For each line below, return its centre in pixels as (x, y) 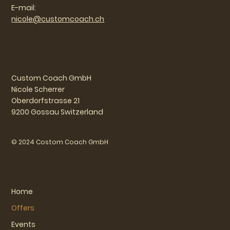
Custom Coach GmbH (52, 78)
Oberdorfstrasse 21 (46, 100)
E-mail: (24, 7)
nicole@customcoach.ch (58, 19)
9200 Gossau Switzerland (57, 112)
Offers (23, 208)
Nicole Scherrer (38, 89)
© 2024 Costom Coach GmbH (60, 142)
